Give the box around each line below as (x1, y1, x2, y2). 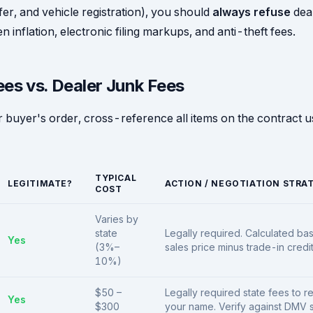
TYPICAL (95, 173, 137, 183)
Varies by (95, 213, 138, 225)
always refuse (212, 5, 291, 19)
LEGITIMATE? (8, 178, 73, 189)
